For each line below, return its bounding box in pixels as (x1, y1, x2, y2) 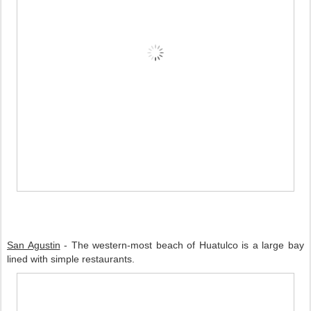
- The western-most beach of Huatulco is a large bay (60, 239, 305, 251)
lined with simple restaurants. (7, 253, 143, 265)
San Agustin (7, 239, 60, 251)
